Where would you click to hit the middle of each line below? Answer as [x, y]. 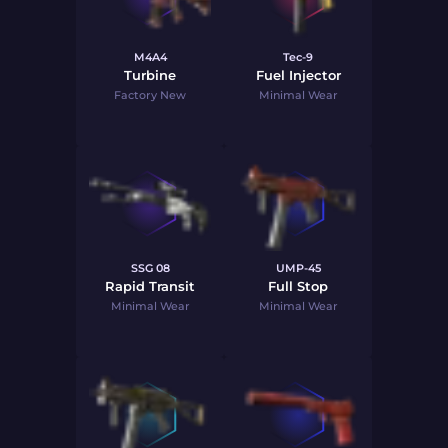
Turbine [150, 75]
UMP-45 [298, 268]
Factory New [150, 95]
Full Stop [298, 286]
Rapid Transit [150, 286]
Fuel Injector [298, 75]
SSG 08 [150, 268]
